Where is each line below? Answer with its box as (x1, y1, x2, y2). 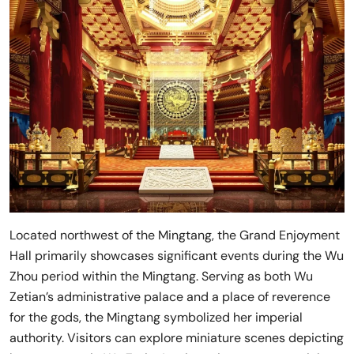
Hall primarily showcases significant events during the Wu (9, 247, 344, 265)
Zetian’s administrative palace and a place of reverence (9, 288, 330, 306)
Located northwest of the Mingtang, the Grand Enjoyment (9, 227, 340, 244)
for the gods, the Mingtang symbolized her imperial (9, 309, 303, 326)
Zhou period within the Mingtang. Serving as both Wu (9, 268, 313, 285)
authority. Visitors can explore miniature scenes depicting (9, 330, 344, 347)
